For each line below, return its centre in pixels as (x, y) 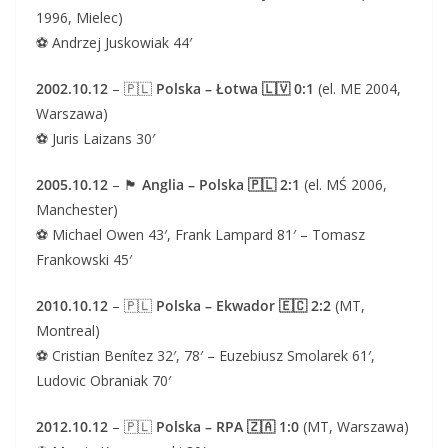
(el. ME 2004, (357, 88)
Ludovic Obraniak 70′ (103, 380)
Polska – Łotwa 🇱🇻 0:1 (235, 88)
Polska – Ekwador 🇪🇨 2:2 (243, 305)
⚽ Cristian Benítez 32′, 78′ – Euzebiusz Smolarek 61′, (205, 355)
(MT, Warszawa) (354, 426)
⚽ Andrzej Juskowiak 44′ (114, 42)
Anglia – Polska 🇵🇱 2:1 (221, 184)
